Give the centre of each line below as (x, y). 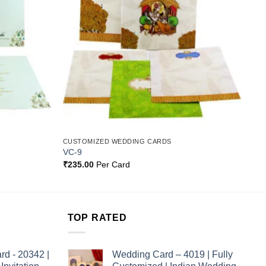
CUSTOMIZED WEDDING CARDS (117, 141)
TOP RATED (97, 218)
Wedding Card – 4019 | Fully (172, 254)
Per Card (112, 164)
